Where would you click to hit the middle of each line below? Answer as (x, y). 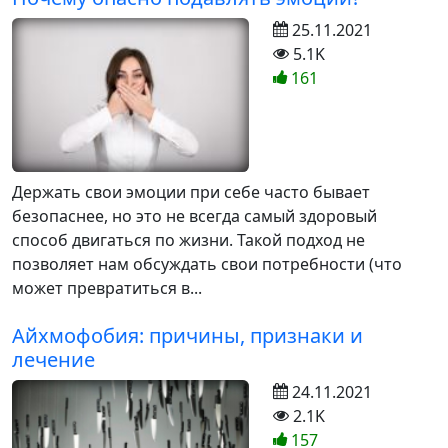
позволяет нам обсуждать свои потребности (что (207, 264)
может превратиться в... (107, 288)
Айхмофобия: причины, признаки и (187, 336)
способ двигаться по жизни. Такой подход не (188, 240)
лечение (53, 360)
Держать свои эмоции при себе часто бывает (191, 192)
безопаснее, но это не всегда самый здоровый (194, 216)
